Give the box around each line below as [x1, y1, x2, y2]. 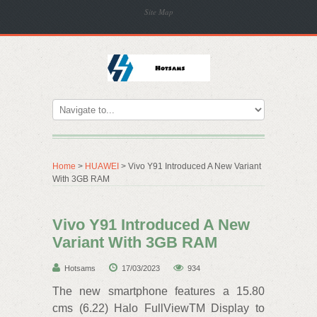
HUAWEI [85, 161, 119, 171]
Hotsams [64, 264, 96, 272]
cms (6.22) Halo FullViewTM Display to [52, 302, 265, 314]
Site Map [144, 6, 173, 17]
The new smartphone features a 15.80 [52, 285, 265, 297]
